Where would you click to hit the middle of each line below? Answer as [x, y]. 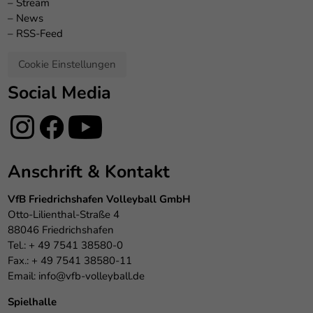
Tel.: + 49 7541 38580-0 [66, 245]
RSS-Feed [40, 33]
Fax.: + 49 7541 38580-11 [70, 260]
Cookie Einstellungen [67, 65]
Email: [23, 276]
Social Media [60, 93]
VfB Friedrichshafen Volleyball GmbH [100, 199]
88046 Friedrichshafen [61, 230]
